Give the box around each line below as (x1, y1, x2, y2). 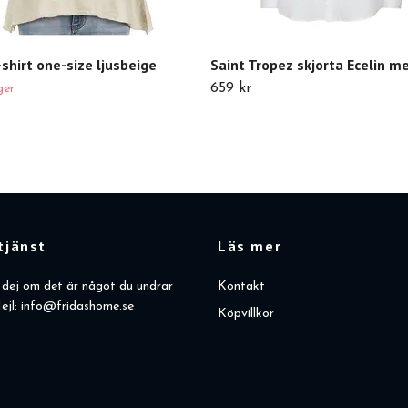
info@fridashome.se (21, 300, 134, 314)
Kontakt (218, 280, 265, 294)
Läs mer (218, 237, 282, 256)
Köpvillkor (218, 307, 274, 321)
